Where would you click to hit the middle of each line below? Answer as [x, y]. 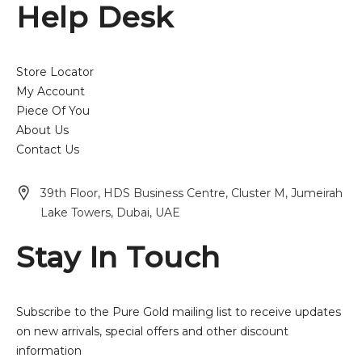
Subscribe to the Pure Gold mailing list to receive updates [179, 312]
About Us [42, 130]
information [49, 351]
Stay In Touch [118, 257]
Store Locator [55, 72]
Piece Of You [53, 111]
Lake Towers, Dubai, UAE [110, 213]
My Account [51, 91]
